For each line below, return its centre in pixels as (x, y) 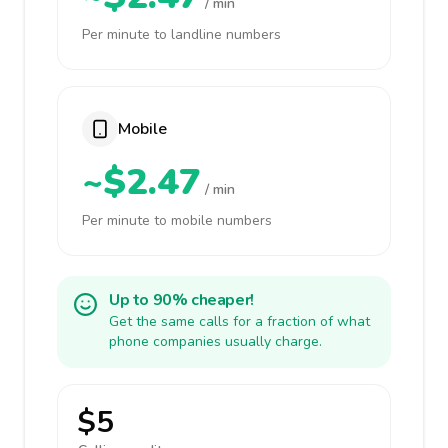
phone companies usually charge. (215, 341)
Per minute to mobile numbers (177, 220)
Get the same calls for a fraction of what (239, 321)
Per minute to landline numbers (181, 34)
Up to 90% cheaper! (181, 300)
